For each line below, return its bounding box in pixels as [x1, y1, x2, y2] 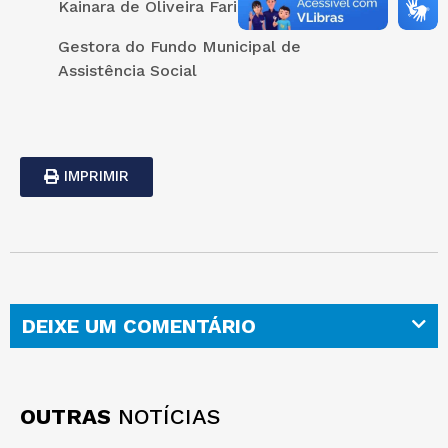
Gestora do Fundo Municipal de [58, 36, 301, 56]
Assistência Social [58, 60, 197, 80]
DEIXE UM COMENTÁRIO [22, 313, 256, 338]
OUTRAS [20, 403, 111, 429]
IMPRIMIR [64, 166, 129, 185]
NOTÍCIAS [111, 403, 221, 429]
